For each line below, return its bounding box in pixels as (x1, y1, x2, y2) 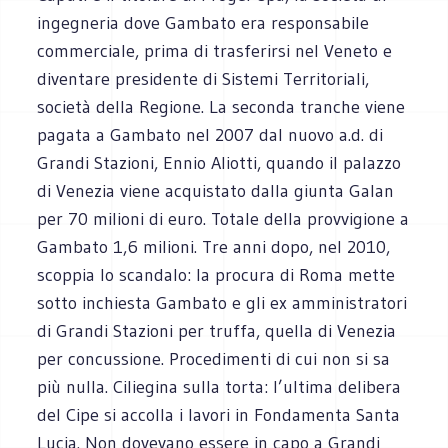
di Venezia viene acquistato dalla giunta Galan (37, 179, 395, 202)
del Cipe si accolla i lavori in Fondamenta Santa (37, 403, 401, 426)
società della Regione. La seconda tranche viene (37, 95, 406, 118)
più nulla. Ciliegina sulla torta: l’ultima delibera (37, 375, 402, 398)
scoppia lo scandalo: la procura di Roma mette (37, 263, 396, 286)
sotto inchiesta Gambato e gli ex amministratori (37, 291, 408, 314)
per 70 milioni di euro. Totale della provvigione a (37, 207, 410, 230)
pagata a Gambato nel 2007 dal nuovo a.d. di (37, 123, 384, 146)
